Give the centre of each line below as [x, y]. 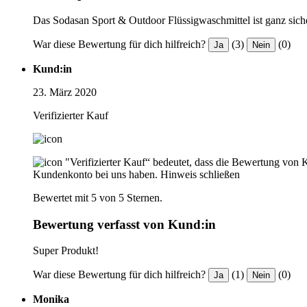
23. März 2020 [65, 92]
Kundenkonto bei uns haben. [95, 174]
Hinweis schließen [200, 174]
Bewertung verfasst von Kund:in [124, 224]
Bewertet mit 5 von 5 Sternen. [98, 197]
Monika [51, 299]
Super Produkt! [66, 251]
